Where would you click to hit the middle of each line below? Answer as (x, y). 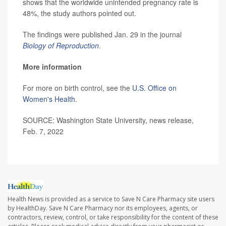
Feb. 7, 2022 (43, 131)
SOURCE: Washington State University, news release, (108, 120)
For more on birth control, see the (77, 88)
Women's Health (49, 99)
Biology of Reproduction (61, 45)
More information (52, 66)
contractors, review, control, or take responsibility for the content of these (113, 217)
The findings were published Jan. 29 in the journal (102, 34)
